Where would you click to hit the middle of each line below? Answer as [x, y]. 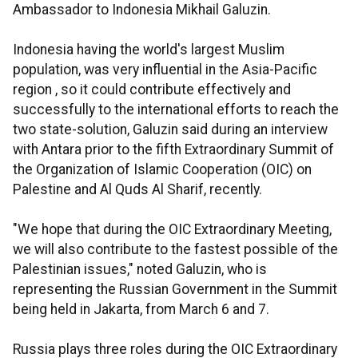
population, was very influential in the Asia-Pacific [165, 70]
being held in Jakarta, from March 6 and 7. [141, 309]
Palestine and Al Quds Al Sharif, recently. [137, 189]
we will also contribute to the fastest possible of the [175, 249]
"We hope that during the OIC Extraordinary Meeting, [172, 229]
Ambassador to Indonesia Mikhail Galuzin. [142, 10]
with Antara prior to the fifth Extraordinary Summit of [173, 149]
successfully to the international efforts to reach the [176, 109]
